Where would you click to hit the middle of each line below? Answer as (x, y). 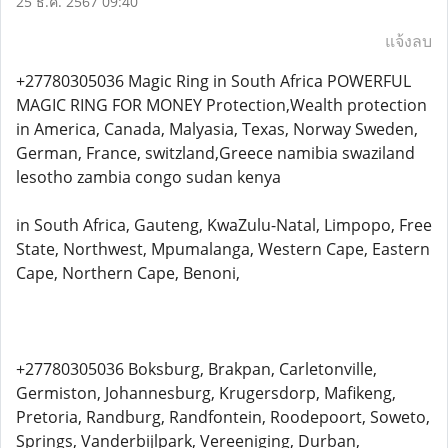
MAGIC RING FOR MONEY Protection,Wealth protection (221, 105)
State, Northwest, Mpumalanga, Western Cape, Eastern (223, 249)
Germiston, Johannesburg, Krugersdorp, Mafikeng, (206, 393)
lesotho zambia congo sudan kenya (148, 177)
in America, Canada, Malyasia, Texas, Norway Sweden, (217, 129)
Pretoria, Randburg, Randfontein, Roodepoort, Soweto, (223, 417)
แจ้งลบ (408, 41)
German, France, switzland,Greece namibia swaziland (215, 153)
